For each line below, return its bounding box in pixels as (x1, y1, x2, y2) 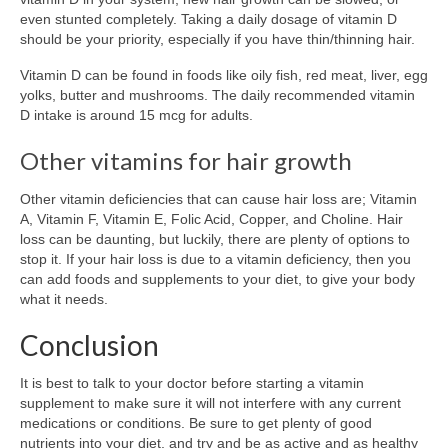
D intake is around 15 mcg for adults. (20, 107, 257, 124)
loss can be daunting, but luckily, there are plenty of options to (20, 231, 410, 248)
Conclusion (20, 328, 159, 363)
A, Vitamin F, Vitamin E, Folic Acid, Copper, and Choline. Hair (20, 211, 403, 228)
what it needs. (20, 291, 108, 308)
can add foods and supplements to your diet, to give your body (20, 271, 415, 288)
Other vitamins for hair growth (20, 146, 352, 176)
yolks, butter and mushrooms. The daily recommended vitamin (20, 87, 415, 104)
